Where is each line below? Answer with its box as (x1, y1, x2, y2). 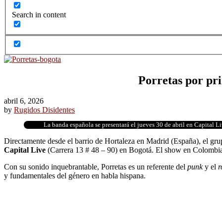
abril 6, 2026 (4, 97, 44, 106)
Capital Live (4, 146, 46, 155)
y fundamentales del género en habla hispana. (4, 171, 146, 180)
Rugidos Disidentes (14, 106, 75, 114)
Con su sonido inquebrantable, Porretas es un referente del (4, 163, 187, 171)
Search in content (12, 10, 66, 19)
